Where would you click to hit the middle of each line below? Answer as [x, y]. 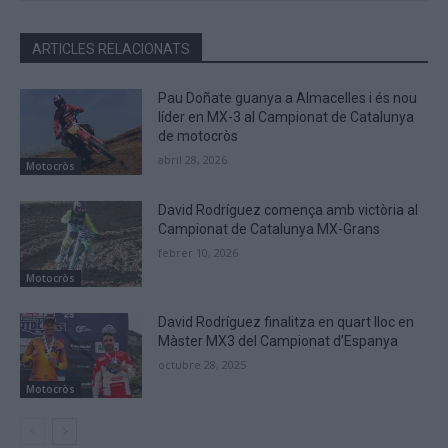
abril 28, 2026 [193, 160]
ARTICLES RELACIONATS [111, 49]
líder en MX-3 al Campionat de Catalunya [286, 117]
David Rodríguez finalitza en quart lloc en [286, 321]
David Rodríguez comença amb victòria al [288, 210]
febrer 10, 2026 [198, 253]
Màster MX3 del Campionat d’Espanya [278, 340]
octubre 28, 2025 [202, 364]
